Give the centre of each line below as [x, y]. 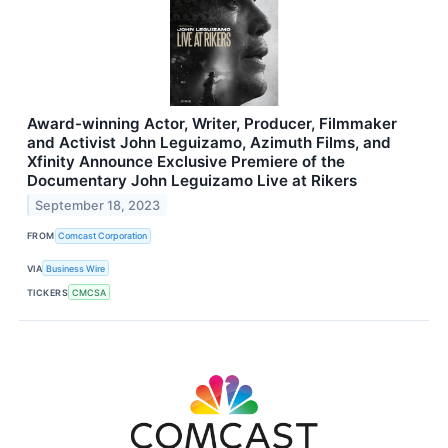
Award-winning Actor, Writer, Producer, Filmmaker [212, 123]
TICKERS [48, 292]
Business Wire [76, 268]
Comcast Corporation [103, 236]
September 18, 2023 [98, 205]
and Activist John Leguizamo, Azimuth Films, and [209, 142]
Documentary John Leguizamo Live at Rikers [192, 180]
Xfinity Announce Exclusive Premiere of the [186, 161]
